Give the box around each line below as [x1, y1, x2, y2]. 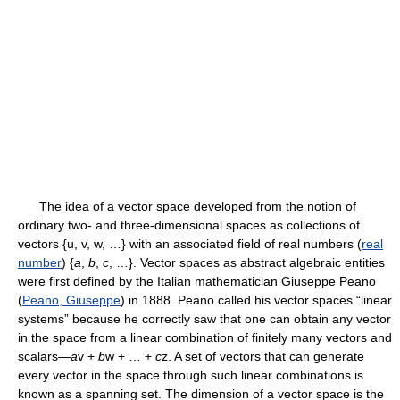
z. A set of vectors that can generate [162, 349, 364, 363]
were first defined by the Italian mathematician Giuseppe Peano [18, 274, 376, 288]
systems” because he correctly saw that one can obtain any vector [18, 312, 391, 326]
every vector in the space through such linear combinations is [18, 368, 363, 382]
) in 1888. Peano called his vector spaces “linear [121, 293, 392, 307]
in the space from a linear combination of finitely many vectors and [18, 330, 392, 345]
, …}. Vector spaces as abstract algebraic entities [109, 255, 385, 270]
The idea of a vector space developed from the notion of [18, 199, 356, 213]
